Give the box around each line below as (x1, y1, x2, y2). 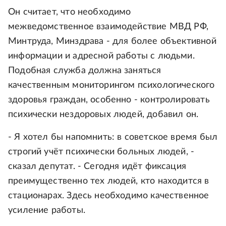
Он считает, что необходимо (8, 8, 131, 17)
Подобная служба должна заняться (8, 66, 161, 75)
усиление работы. (8, 206, 85, 215)
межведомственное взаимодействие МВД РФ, (8, 22, 209, 31)
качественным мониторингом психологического (8, 81, 215, 90)
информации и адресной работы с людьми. (8, 51, 195, 61)
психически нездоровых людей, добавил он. (8, 110, 199, 119)
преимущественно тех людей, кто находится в (8, 177, 209, 186)
